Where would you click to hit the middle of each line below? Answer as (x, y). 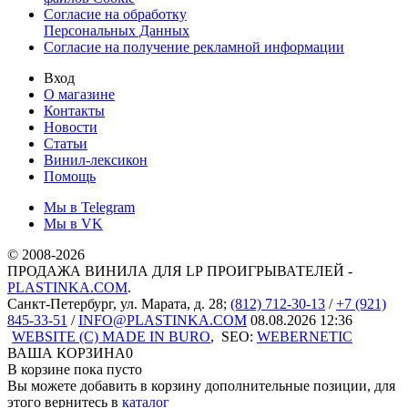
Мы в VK (73, 223)
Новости (71, 127)
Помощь (70, 176)
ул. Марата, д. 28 (172, 303)
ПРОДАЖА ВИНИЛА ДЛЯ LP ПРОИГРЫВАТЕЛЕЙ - (180, 270)
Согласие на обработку (115, 14)
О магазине (79, 94)
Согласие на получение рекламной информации (194, 46)
